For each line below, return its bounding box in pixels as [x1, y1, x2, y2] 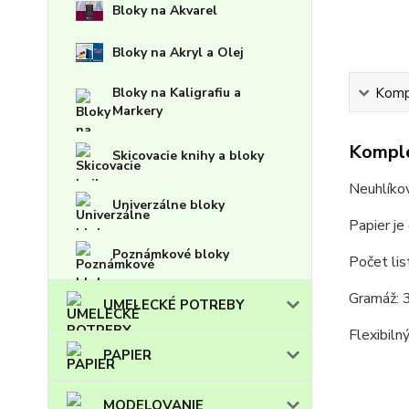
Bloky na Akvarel [112, 2, 217, 20]
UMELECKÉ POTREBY [103, 296, 245, 315]
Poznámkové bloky [112, 246, 229, 264]
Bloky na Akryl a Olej [112, 43, 244, 61]
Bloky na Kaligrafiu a [112, 84, 241, 102]
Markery [112, 102, 163, 121]
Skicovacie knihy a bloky [112, 147, 264, 165]
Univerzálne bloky [112, 196, 225, 215]
